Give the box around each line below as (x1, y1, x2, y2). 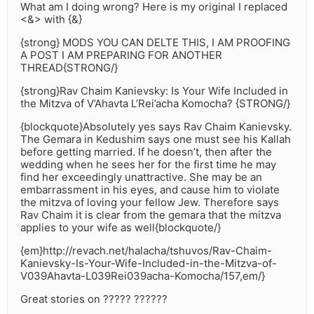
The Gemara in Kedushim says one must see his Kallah (20, 132, 291, 146)
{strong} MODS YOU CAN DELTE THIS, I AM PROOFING (20, 36, 290, 50)
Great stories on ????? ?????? (20, 292, 168, 306)
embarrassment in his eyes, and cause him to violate (20, 183, 280, 197)
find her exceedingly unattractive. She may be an (20, 170, 262, 184)
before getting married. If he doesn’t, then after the (20, 145, 272, 159)
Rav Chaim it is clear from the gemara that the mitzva (20, 208, 281, 222)
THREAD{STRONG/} (20, 61, 118, 75)
